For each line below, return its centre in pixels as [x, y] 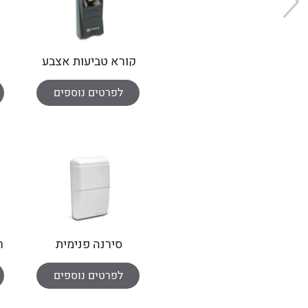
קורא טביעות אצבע [89, 62]
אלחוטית [89, 263]
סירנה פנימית [89, 244]
